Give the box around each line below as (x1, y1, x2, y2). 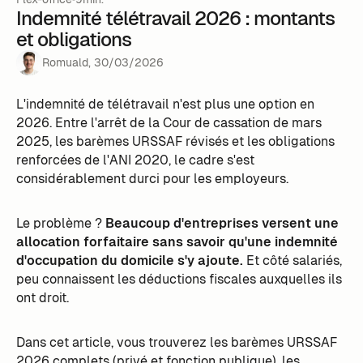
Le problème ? (15, 215, 105, 233)
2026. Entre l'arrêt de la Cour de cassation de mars (15, 114, 322, 132)
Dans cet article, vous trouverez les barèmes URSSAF (15, 333, 337, 351)
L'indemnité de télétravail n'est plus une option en (15, 96, 314, 113)
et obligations (15, 26, 131, 52)
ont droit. (15, 289, 69, 307)
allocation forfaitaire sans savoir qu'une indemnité (15, 233, 338, 251)
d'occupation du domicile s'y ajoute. (15, 252, 243, 270)
